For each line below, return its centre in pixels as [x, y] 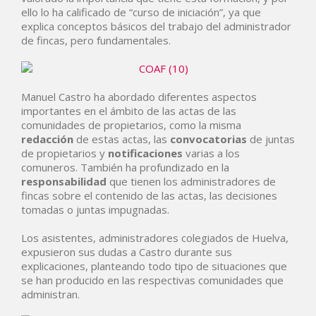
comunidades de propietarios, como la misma [131, 125]
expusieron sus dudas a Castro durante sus [127, 252]
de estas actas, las [122, 139]
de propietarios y [65, 153]
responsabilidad [64, 181]
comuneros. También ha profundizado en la [125, 167]
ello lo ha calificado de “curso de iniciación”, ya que [141, 12]
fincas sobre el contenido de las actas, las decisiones [149, 195]
